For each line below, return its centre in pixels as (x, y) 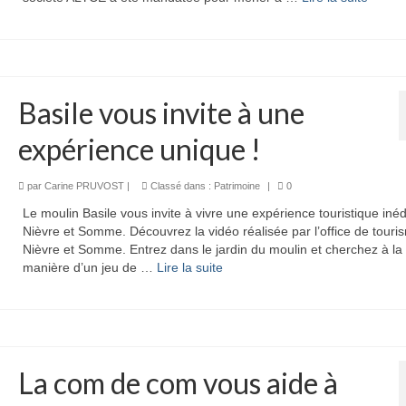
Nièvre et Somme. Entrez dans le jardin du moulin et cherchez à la (212, 249)
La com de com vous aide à (178, 382)
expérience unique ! (139, 149)
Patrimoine (237, 185)
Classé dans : (180, 185)
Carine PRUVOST (84, 185)
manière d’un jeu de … (89, 267)
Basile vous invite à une (161, 112)
